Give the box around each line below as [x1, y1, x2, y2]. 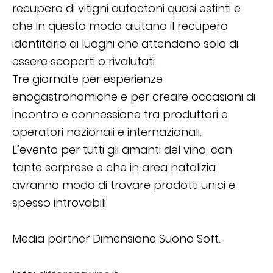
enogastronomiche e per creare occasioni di [12, 89, 255, 105]
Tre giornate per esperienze [12, 71, 163, 87]
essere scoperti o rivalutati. [12, 54, 157, 69]
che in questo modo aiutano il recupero [12, 18, 228, 34]
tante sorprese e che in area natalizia [12, 160, 216, 175]
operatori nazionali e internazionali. [12, 124, 202, 140]
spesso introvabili [12, 195, 106, 211]
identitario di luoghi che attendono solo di [12, 36, 238, 52]
